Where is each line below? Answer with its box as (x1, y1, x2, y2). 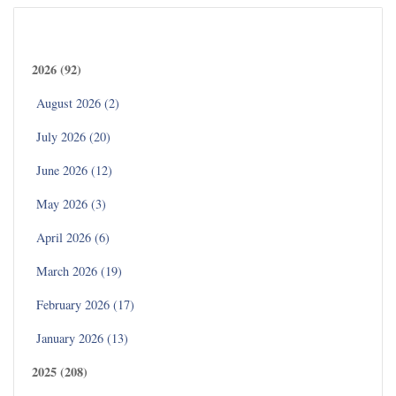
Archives (27, 17, 92, 42)
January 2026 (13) (36, 329, 128, 346)
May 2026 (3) (36, 194, 106, 212)
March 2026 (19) (36, 262, 122, 279)
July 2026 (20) (36, 127, 110, 145)
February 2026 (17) (36, 295, 134, 313)
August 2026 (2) (36, 94, 119, 111)
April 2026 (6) (36, 228, 110, 246)
